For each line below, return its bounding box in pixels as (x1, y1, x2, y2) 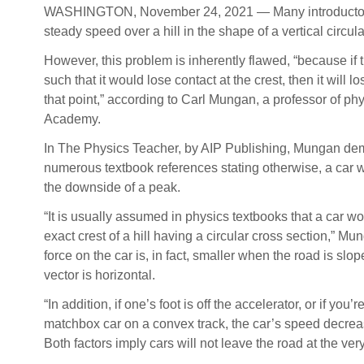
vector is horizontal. (43, 268, 155, 283)
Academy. (43, 112, 101, 127)
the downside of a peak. (43, 180, 180, 195)
